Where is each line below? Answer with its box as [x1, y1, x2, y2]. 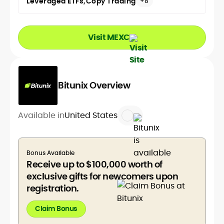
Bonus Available [26, 148, 74, 157]
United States [64, 109, 117, 121]
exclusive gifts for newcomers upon [26, 169, 178, 182]
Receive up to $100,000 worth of [26, 157, 162, 170]
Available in [18, 109, 64, 121]
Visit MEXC [87, 31, 129, 43]
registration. [26, 181, 79, 194]
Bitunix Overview [58, 78, 130, 91]
